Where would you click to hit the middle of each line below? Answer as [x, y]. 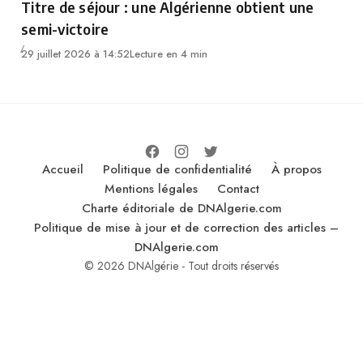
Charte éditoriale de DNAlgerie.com [181, 209]
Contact [238, 189]
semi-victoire [65, 28]
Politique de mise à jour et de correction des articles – [186, 228]
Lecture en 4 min [169, 54]
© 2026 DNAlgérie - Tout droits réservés [181, 266]
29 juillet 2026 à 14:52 [76, 54]
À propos [296, 170]
